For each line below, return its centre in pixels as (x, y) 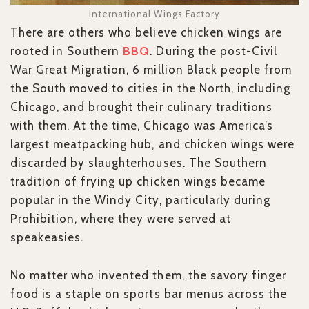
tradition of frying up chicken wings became (138, 182)
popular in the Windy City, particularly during (140, 200)
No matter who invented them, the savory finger (148, 276)
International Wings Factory (154, 14)
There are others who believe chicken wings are (146, 33)
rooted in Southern (67, 51)
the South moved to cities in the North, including (150, 89)
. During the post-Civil (213, 51)
